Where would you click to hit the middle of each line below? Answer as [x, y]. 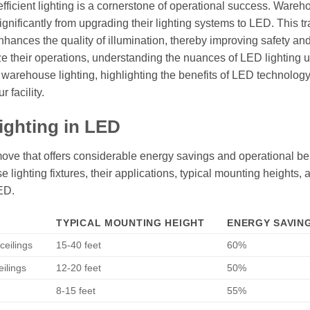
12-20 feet [79, 268]
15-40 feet [79, 245]
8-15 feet [76, 291]
